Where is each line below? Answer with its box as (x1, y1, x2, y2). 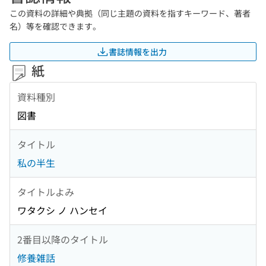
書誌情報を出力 (109, 45, 167, 58)
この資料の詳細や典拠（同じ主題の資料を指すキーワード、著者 (9, 7, 251, 19)
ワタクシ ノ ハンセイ (17, 203, 107, 218)
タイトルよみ (17, 184, 74, 199)
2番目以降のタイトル (17, 232, 108, 246)
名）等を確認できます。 (9, 20, 101, 32)
